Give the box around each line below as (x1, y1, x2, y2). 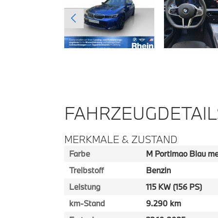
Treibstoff (69, 165, 104, 175)
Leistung (69, 182, 100, 192)
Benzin (145, 165, 171, 175)
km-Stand (69, 198, 105, 208)
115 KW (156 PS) (145, 182, 202, 192)
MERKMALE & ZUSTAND (64, 132, 178, 146)
